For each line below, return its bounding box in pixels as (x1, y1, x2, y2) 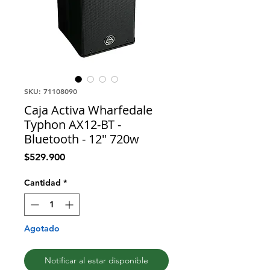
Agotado (24, 222, 60, 234)
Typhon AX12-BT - (24, 116, 121, 133)
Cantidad (24, 177, 61, 188)
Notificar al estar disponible (45, 254, 148, 266)
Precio (64, 150, 93, 162)
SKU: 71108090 (24, 86, 77, 96)
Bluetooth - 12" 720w (24, 130, 139, 147)
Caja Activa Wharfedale (24, 101, 152, 118)
